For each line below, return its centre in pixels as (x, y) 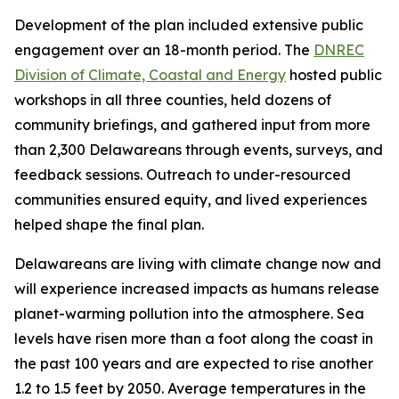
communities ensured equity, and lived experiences (191, 199)
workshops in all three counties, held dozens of (173, 99)
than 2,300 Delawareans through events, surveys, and (199, 149)
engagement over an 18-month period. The (164, 49)
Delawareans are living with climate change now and (198, 263)
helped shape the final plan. (109, 224)
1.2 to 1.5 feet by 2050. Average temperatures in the (190, 388)
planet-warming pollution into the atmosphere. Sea (189, 313)
